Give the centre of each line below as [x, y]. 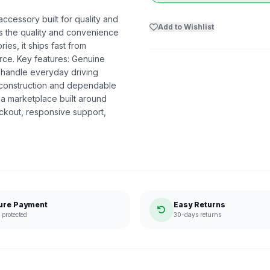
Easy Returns [199, 205]
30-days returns [197, 215]
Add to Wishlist [186, 27]
